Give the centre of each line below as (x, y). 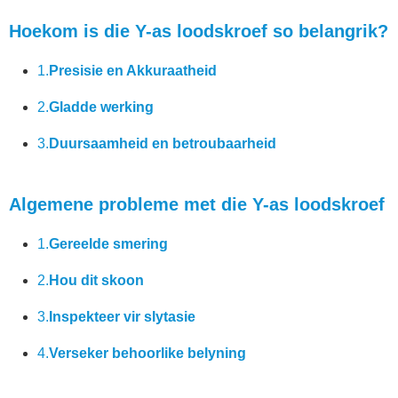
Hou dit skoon (96, 280)
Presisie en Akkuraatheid (133, 71)
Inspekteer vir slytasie (122, 317)
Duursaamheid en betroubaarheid (163, 143)
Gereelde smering (108, 244)
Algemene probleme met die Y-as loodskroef (197, 204)
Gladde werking (101, 107)
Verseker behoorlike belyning (147, 353)
